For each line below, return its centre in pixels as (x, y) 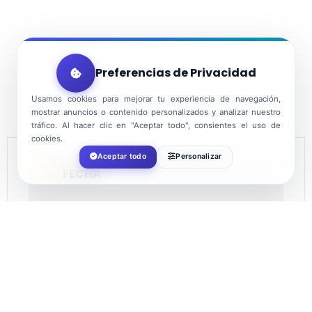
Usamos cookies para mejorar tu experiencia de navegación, (156, 99)
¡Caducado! (106, 239)
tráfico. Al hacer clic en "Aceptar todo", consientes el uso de (156, 125)
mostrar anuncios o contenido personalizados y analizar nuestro (156, 112)
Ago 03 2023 (107, 208)
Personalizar (199, 156)
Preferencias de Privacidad (175, 72)
